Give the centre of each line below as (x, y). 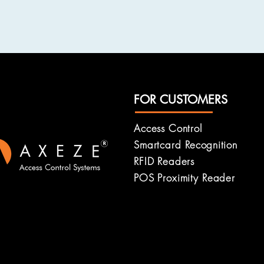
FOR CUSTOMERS (181, 100)
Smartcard (159, 145)
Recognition (211, 145)
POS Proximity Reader (184, 178)
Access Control (168, 128)
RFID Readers (164, 161)
